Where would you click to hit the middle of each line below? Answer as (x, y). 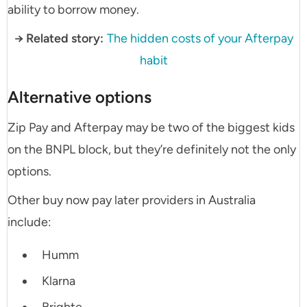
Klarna (59, 281)
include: (29, 222)
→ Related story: (59, 39)
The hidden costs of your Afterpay (200, 39)
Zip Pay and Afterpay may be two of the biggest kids (151, 128)
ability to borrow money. (73, 10)
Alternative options (79, 97)
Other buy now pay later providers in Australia (132, 200)
